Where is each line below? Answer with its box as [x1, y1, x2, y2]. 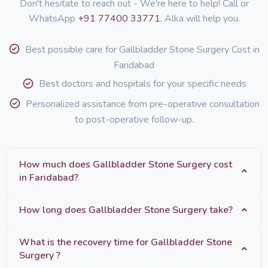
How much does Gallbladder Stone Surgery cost [19, 157, 214, 171]
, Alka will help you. [160, 12, 240, 26]
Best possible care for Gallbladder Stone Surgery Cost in [25, 43, 260, 57]
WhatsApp [28, 12, 78, 26]
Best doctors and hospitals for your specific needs [38, 77, 246, 91]
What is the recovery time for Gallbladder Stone [19, 235, 232, 249]
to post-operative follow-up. [74, 112, 194, 126]
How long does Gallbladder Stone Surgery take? [209, 203, 233, 217]
